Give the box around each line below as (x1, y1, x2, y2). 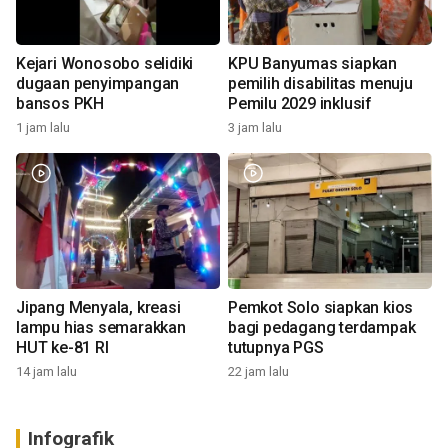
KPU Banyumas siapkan (228, 54, 397, 74)
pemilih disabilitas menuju (228, 74, 413, 94)
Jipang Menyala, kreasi (16, 298, 181, 318)
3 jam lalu (228, 120, 282, 136)
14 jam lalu (16, 364, 77, 380)
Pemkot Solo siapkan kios (228, 298, 414, 318)
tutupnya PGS (228, 338, 324, 358)
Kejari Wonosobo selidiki (16, 54, 194, 74)
